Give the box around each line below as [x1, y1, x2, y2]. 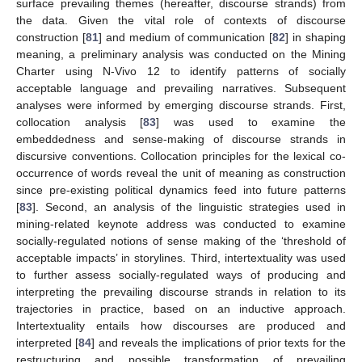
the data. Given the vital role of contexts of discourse [16, 13, 346, 27]
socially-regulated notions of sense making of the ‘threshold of [16, 234, 346, 247]
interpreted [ [16, 335, 79, 349]
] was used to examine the [156, 115, 347, 128]
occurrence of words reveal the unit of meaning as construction [16, 166, 346, 179]
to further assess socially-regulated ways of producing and [16, 267, 346, 281]
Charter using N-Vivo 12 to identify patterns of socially [16, 64, 346, 78]
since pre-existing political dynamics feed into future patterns [16, 183, 346, 196]
